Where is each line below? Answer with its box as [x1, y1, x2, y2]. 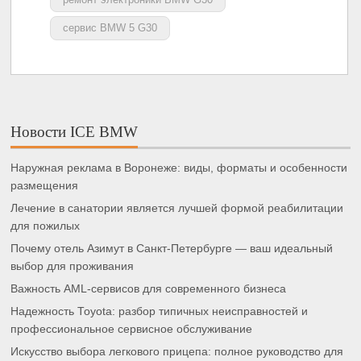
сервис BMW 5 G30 [63, 21, 158, 34]
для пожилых [10, 219, 81, 232]
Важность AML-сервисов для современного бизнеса [10, 282, 287, 295]
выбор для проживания [10, 259, 135, 272]
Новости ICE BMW [10, 123, 139, 141]
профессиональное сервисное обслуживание [10, 322, 253, 335]
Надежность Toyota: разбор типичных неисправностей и [10, 305, 309, 317]
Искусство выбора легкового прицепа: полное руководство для [10, 346, 344, 359]
